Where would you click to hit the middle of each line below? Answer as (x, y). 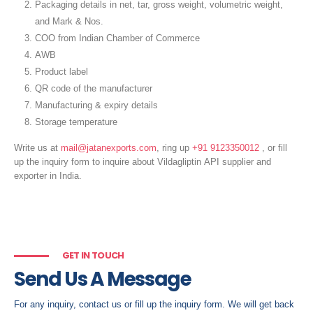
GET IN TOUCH (93, 255)
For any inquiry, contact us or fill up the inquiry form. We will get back (154, 305)
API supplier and (236, 161)
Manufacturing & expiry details (96, 105)
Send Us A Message (103, 279)
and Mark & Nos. (69, 21)
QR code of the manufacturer (93, 88)
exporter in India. (48, 175)
